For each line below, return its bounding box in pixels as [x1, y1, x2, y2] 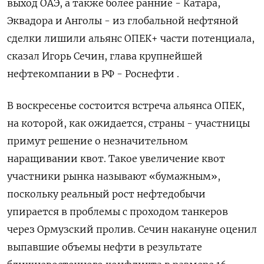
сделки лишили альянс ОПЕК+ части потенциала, [7, 32, 255, 44]
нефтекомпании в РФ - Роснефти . [7, 67, 179, 80]
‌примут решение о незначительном [7, 134, 188, 147]
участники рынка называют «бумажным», [7, 170, 220, 182]
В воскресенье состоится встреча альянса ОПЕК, [7, 99, 245, 111]
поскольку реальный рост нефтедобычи [7, 187, 206, 200]
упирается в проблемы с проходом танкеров [7, 205, 228, 217]
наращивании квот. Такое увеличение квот [7, 152, 225, 164]
